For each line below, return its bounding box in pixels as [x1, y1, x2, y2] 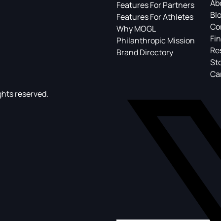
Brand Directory [116, 47, 173, 58]
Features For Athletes [116, 11, 193, 22]
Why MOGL [116, 23, 156, 34]
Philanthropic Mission [116, 35, 195, 46]
